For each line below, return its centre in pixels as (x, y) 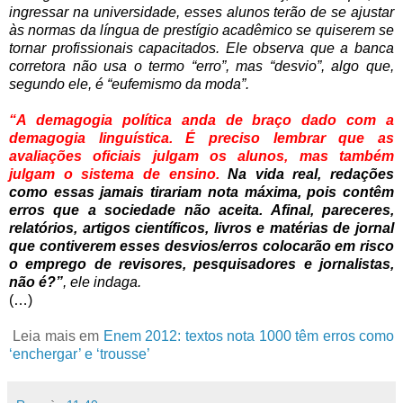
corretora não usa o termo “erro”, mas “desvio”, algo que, (201, 66)
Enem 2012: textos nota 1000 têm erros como (249, 336)
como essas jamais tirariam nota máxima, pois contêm (201, 192)
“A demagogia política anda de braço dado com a (201, 120)
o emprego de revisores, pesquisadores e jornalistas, (201, 264)
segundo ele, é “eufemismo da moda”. (129, 84)
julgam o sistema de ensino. (119, 174)
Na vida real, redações (311, 174)
